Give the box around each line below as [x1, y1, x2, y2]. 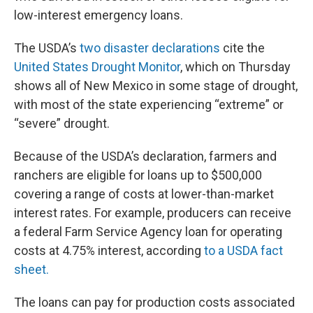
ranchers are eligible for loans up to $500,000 [14, 168, 262, 183]
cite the [220, 41, 265, 56]
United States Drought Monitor [14, 59, 180, 75]
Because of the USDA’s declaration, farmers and [14, 149, 277, 164]
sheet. [14, 262, 52, 277]
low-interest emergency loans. [14, 8, 183, 23]
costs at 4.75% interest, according [14, 243, 201, 259]
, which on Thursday [180, 59, 291, 75]
